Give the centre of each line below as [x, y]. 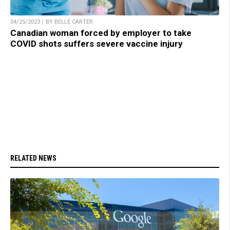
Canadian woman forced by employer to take [101, 33]
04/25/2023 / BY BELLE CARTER [52, 22]
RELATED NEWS [33, 158]
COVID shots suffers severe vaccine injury [97, 43]
